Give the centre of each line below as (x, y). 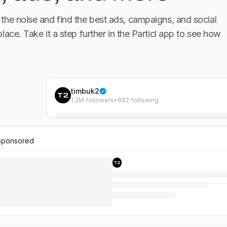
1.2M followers (92, 100)
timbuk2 (85, 91)
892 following (138, 100)
